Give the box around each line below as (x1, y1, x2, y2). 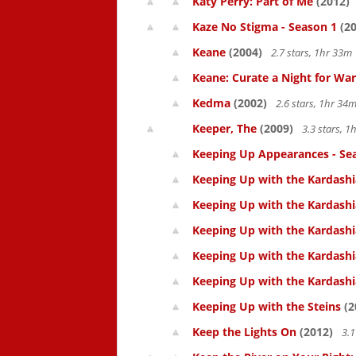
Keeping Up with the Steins (192, 299, 341, 314)
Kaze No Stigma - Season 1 (192, 19, 337, 34)
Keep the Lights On (192, 324, 296, 339)
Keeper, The (192, 121, 257, 136)
